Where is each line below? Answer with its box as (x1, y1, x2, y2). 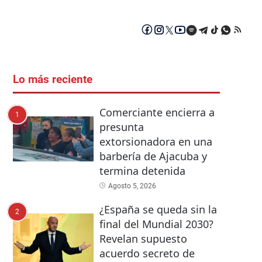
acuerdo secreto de (99, 246, 195, 261)
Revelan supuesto (99, 232, 187, 246)
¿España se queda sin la (99, 202, 217, 217)
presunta (99, 120, 144, 135)
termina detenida (99, 164, 185, 178)
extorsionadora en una (99, 135, 212, 149)
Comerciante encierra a (99, 105, 215, 120)
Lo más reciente (13, 73, 92, 87)
